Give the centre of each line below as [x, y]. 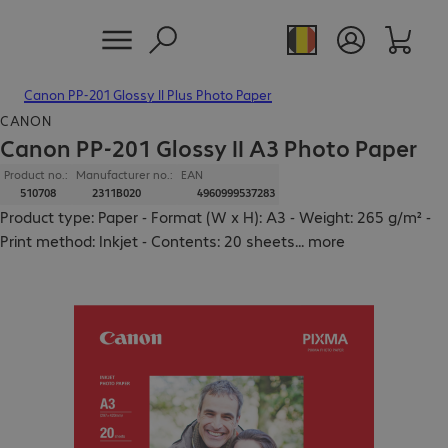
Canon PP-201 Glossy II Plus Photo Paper [148, 94]
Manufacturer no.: [124, 174]
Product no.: [36, 174]
